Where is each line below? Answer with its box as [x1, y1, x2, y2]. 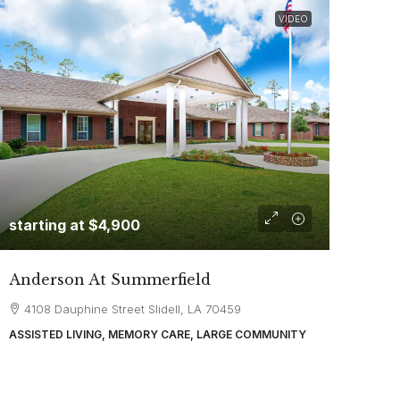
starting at [8, 216, 88, 234]
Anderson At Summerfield [8, 271, 211, 288]
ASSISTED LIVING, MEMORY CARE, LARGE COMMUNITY [8, 328, 306, 341]
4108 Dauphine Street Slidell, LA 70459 [23, 302, 241, 316]
